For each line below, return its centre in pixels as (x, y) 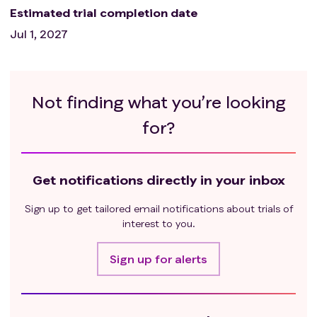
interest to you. (158, 223)
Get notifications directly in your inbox (158, 179)
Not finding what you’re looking (158, 102)
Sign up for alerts (158, 258)
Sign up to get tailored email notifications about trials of (158, 208)
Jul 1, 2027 (39, 34)
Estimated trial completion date (104, 13)
